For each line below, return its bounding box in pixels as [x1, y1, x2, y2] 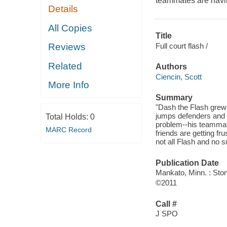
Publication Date [155, 158, 219, 167]
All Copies [48, 22, 93, 33]
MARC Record [45, 125, 92, 134]
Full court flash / [155, 41, 208, 50]
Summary [155, 93, 193, 102]
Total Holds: [45, 112, 90, 121]
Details [48, 4, 79, 15]
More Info [48, 80, 90, 91]
